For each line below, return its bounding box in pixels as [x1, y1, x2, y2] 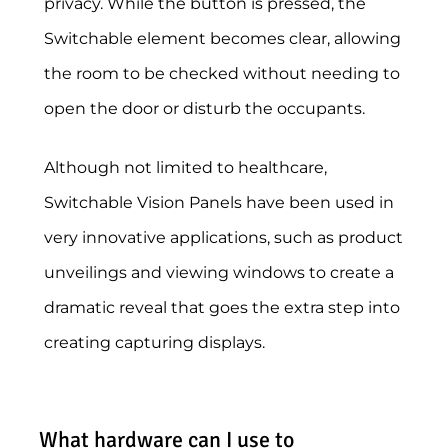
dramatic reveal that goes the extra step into [43, 298, 400, 318]
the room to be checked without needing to [43, 64, 400, 84]
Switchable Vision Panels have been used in [43, 193, 394, 213]
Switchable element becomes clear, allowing [43, 29, 401, 49]
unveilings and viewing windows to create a [43, 263, 394, 283]
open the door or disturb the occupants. [43, 99, 365, 119]
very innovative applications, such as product [43, 228, 403, 248]
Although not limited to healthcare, [43, 158, 327, 178]
